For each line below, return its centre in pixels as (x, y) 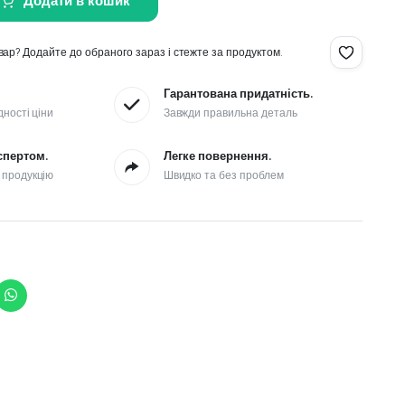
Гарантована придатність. (238, 94)
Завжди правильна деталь (230, 113)
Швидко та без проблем (223, 175)
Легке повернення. (217, 156)
